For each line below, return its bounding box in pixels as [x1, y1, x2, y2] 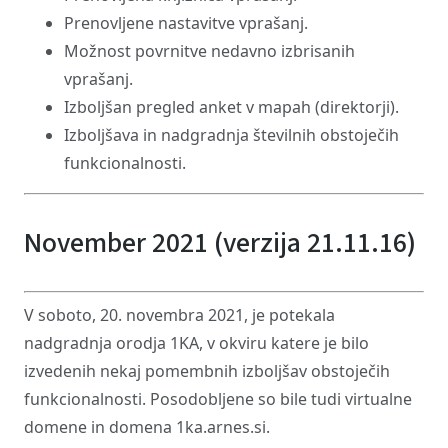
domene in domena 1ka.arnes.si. [24, 416, 270, 438]
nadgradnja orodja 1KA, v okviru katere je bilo [24, 332, 369, 354]
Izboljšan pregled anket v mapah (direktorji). [64, 96, 399, 118]
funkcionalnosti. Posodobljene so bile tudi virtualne [24, 388, 412, 410]
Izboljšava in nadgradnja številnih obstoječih [64, 124, 399, 146]
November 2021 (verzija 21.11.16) [24, 223, 416, 263]
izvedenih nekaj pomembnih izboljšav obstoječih [24, 360, 390, 382]
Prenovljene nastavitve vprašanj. [64, 12, 308, 34]
